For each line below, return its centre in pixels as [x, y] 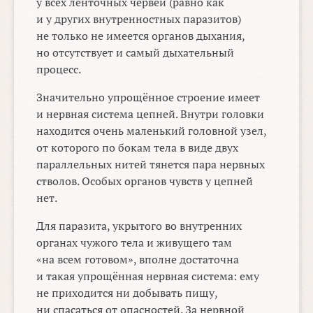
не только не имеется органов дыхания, [141, 36]
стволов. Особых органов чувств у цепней [145, 181]
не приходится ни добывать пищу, [127, 293]
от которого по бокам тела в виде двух [138, 148]
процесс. [59, 70]
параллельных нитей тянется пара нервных [151, 165]
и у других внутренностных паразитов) [139, 19]
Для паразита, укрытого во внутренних [139, 226]
